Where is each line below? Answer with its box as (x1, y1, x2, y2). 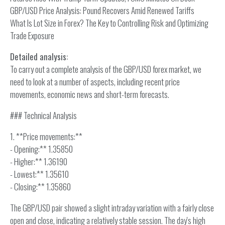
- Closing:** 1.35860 (10, 180, 71, 193)
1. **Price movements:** (10, 130, 82, 143)
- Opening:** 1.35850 (10, 143, 73, 155)
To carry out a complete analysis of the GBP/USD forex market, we (10, 63, 201, 75)
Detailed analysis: (10, 50, 68, 63)
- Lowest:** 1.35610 (10, 168, 69, 180)
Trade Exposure (10, 29, 54, 42)
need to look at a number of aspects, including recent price (10, 75, 180, 88)
